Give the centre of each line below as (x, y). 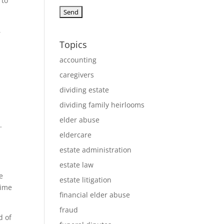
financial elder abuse (95, 195)
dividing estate (84, 90)
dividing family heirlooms (102, 105)
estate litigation (86, 180)
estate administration (96, 150)
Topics (73, 44)
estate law (77, 165)
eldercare (76, 135)
